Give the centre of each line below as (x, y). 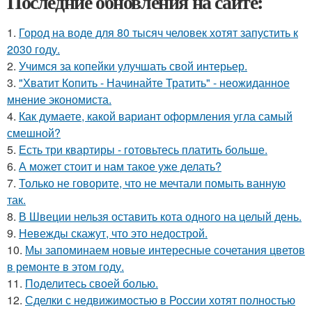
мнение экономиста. (59, 99)
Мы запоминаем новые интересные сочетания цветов (165, 249)
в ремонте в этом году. (65, 266)
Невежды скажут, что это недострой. (113, 233)
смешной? (34, 132)
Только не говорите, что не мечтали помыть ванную (152, 182)
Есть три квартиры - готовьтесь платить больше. (143, 149)
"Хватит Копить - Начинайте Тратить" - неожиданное (154, 82)
